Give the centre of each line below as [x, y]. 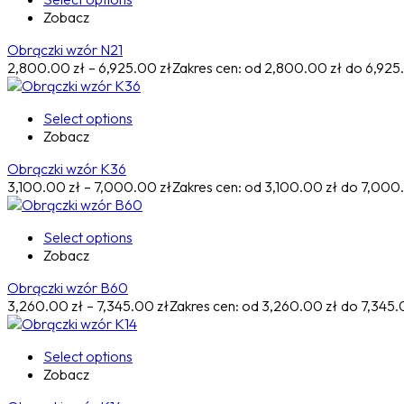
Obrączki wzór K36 [67, 169]
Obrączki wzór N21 [65, 50]
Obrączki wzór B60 [68, 288]
